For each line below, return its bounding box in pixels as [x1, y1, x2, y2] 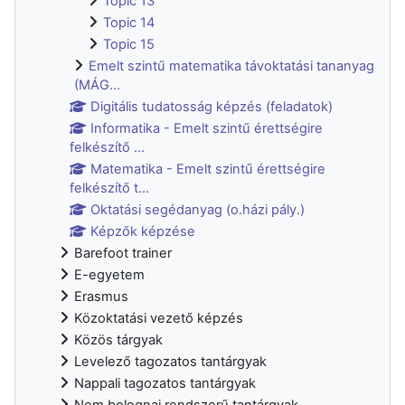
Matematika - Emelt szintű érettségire [90, 160, 326, 177]
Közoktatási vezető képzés [74, 309, 243, 326]
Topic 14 [103, 14, 155, 31]
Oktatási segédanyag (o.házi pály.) [90, 201, 306, 218]
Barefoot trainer [74, 244, 172, 261]
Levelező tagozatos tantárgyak [74, 353, 267, 370]
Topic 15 [103, 35, 155, 52]
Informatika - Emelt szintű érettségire [90, 119, 324, 137]
